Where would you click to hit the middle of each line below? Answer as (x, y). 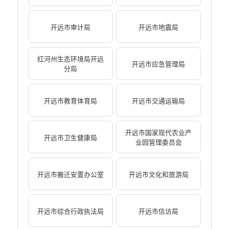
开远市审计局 (70, 27)
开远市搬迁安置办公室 (70, 174)
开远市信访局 (159, 211)
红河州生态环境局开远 (70, 59)
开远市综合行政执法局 (70, 211)
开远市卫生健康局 (70, 138)
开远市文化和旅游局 (158, 174)
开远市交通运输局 (159, 101)
